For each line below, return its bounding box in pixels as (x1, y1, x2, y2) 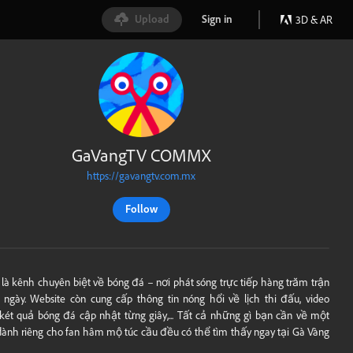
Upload (135, 12, 169, 26)
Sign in (201, 12, 232, 26)
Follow (124, 202, 158, 216)
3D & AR (295, 12, 333, 27)
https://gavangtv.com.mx (87, 169, 196, 183)
